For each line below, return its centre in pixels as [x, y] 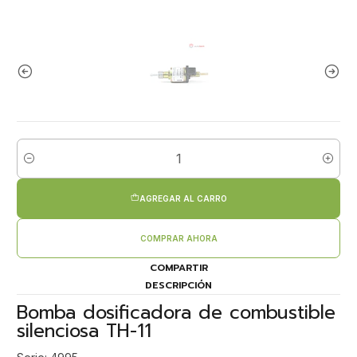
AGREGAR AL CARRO [183, 198]
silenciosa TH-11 [84, 331]
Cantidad [38, 166]
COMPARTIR [178, 268]
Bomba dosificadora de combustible [176, 312]
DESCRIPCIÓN [178, 285]
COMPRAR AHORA [178, 238]
